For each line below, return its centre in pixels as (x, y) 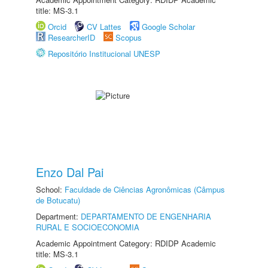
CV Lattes (104, 27)
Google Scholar (168, 27)
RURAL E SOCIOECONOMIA (88, 227)
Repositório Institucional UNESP (104, 54)
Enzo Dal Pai (70, 172)
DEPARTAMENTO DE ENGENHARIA (146, 216)
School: (50, 189)
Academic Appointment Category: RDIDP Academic (126, 243)
